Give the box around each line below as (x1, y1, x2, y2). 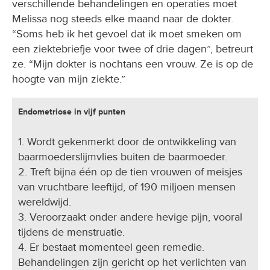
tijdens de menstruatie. (18, 225, 125, 239)
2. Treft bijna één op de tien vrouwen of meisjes (18, 165, 242, 179)
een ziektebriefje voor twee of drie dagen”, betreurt (12, 42, 253, 56)
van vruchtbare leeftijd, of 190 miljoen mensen (18, 180, 236, 194)
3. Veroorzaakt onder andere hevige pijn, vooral (18, 210, 242, 224)
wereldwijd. (18, 195, 71, 209)
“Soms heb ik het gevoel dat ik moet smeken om (12, 27, 242, 41)
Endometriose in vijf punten (18, 107, 125, 118)
